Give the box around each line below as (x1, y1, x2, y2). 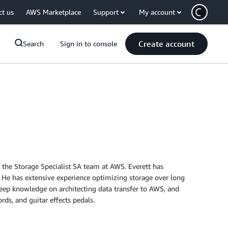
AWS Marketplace (26, 8, 81, 16)
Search (23, 39, 44, 48)
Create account (138, 39, 194, 49)
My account (139, 8, 175, 16)
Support (93, 8, 119, 16)
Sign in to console (60, 39, 117, 48)
